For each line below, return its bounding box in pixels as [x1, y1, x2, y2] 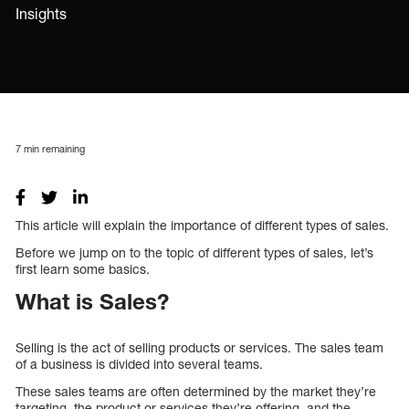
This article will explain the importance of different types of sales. [16, 216, 389, 233]
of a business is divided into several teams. [16, 356, 263, 372]
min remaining [21, 142, 85, 154]
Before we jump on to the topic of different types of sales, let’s [16, 244, 373, 260]
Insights [16, 5, 67, 23]
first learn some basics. [16, 260, 150, 277]
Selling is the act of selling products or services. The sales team [16, 340, 383, 356]
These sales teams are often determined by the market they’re [16, 383, 376, 400]
